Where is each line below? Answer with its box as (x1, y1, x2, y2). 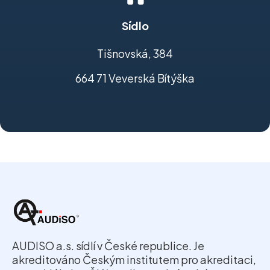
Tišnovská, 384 (97, 46, 173, 61)
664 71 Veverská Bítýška (75, 71, 195, 86)
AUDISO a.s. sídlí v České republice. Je (12, 239, 204, 253)
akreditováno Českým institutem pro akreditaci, (12, 253, 256, 267)
